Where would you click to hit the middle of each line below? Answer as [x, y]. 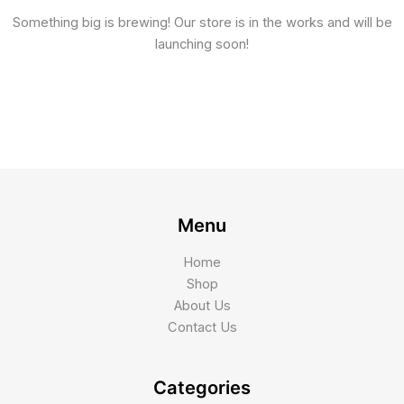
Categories [202, 387]
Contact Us [202, 327]
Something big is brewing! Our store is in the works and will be [202, 23]
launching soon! [202, 44]
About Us [202, 305]
